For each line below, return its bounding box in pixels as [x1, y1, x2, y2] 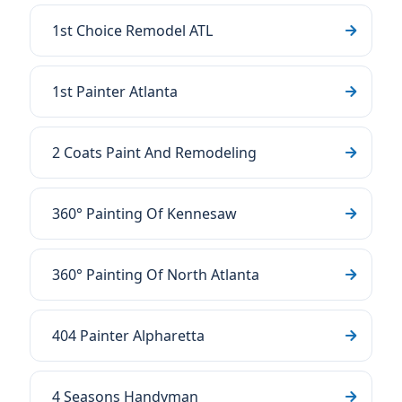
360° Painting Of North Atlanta [52, 265, 259, 284]
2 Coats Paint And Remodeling [52, 143, 257, 162]
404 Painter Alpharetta [52, 326, 205, 345]
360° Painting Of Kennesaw [52, 204, 237, 223]
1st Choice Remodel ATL [52, 21, 213, 40]
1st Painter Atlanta [52, 82, 178, 101]
